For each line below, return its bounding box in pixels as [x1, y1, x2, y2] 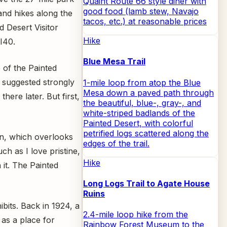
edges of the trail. [83, 138, 149, 148]
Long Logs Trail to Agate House [83, 178, 210, 188]
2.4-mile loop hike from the [83, 209, 188, 220]
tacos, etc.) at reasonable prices [83, 16, 207, 27]
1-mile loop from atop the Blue [83, 77, 201, 88]
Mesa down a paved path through [83, 87, 214, 98]
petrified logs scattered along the [83, 128, 209, 138]
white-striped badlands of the [83, 107, 195, 118]
